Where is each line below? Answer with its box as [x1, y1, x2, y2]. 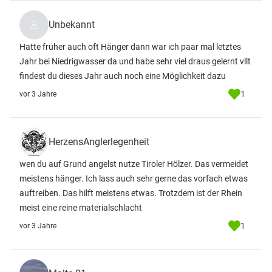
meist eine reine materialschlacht [19, 203, 142, 212]
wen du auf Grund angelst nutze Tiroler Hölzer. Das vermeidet [19, 159, 248, 169]
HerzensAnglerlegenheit [49, 136, 149, 148]
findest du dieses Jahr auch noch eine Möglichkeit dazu [19, 71, 226, 81]
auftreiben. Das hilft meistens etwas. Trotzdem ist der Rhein [19, 188, 242, 198]
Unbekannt [49, 19, 95, 30]
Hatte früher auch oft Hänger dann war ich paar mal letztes [19, 42, 241, 52]
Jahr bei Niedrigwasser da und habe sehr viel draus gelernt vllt [19, 56, 251, 66]
